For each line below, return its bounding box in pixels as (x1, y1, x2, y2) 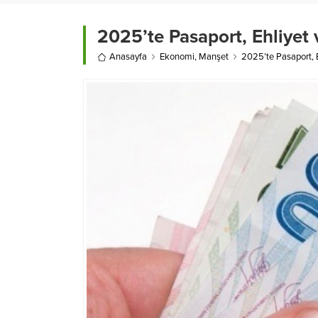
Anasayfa (109, 51, 147, 62)
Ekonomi (160, 51, 194, 62)
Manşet (199, 51, 229, 62)
